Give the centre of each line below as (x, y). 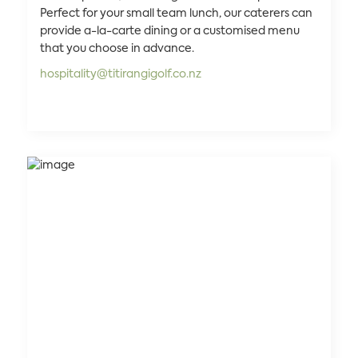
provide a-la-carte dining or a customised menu (170, 31)
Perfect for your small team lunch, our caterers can (176, 14)
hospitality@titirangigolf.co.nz (121, 74)
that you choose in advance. (117, 49)
